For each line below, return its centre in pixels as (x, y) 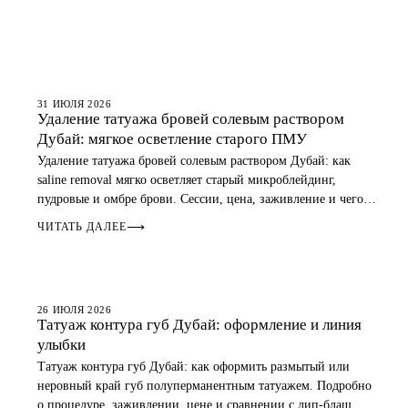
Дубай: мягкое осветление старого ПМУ (172, 139)
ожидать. (61, 218)
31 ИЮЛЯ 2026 (74, 104)
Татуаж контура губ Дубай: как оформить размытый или (193, 367)
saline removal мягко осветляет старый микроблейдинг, (186, 180)
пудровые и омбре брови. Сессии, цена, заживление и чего (200, 199)
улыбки (61, 345)
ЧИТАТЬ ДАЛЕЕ (82, 227)
